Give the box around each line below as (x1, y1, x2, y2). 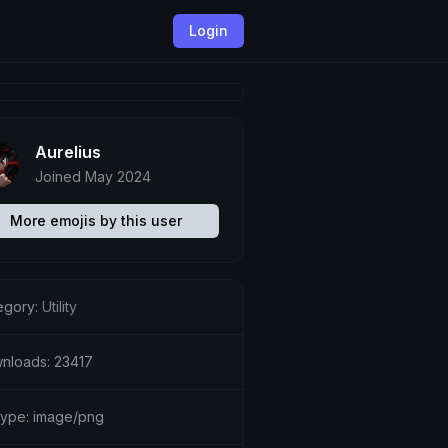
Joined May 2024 (34, 168, 151, 185)
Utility (41, 298, 77, 315)
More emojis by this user (9, 212, 182, 229)
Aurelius (34, 142, 101, 162)
